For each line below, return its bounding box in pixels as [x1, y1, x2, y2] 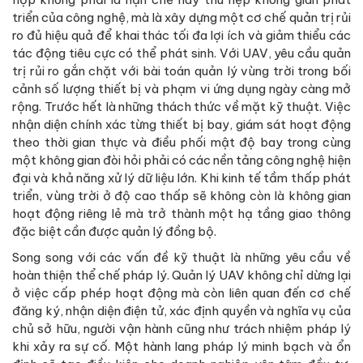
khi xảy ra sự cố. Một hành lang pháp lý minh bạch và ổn [12, 338, 351, 354]
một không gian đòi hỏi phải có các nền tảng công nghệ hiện [12, 152, 351, 168]
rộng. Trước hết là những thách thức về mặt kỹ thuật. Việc [12, 98, 351, 114]
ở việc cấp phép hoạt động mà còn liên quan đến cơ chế [12, 284, 351, 301]
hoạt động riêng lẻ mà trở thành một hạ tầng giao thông [12, 205, 351, 221]
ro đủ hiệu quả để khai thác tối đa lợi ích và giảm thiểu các [12, 27, 351, 43]
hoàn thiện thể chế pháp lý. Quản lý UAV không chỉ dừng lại [12, 267, 351, 283]
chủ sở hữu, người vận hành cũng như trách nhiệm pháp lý [12, 320, 351, 336]
